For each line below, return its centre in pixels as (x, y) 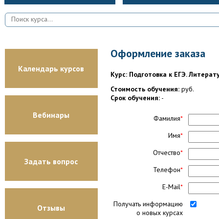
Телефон (167, 169)
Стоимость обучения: (145, 89)
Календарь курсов (51, 68)
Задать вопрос (51, 161)
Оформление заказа (158, 53)
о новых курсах (160, 212)
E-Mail (171, 186)
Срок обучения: (135, 98)
